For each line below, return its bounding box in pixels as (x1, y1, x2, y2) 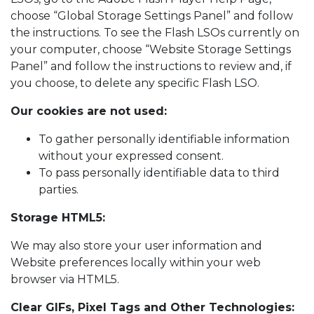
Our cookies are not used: (11, 104, 167, 118)
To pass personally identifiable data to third (39, 166, 280, 179)
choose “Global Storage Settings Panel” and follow (11, 9, 293, 22)
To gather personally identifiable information (39, 132, 289, 146)
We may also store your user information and (11, 239, 262, 252)
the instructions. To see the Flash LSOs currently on (11, 26, 299, 39)
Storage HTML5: (11, 211, 105, 224)
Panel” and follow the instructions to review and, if (11, 60, 292, 73)
